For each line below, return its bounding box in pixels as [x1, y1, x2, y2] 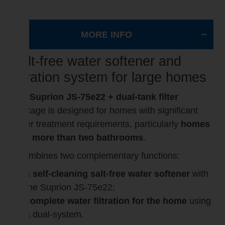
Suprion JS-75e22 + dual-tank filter [30, 92, 179, 102]
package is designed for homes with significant [12, 105, 198, 116]
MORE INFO [80, 30, 132, 40]
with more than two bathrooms [12, 133, 144, 143]
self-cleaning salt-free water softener [33, 169, 190, 179]
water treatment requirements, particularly [12, 119, 181, 130]
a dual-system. [25, 209, 84, 220]
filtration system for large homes [12, 70, 207, 85]
